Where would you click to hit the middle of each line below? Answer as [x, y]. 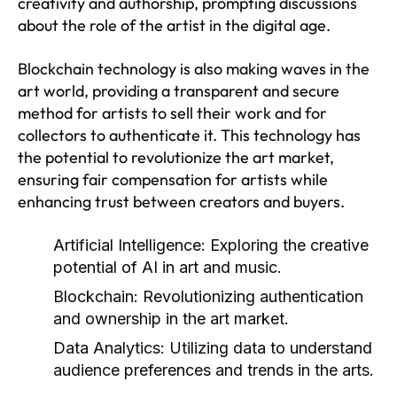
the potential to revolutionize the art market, [176, 157]
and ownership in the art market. [171, 318]
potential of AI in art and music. [167, 267]
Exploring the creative [287, 245]
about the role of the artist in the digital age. [174, 25]
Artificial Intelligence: [129, 245]
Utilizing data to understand [269, 347]
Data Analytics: [109, 347]
